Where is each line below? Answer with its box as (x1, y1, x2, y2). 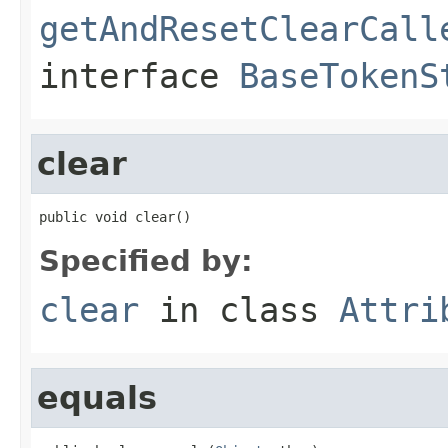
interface (39, 55, 239, 96)
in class (139, 289, 339, 330)
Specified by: (39, 243, 253, 278)
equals (37, 379, 157, 416)
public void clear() (39, 208, 191, 225)
